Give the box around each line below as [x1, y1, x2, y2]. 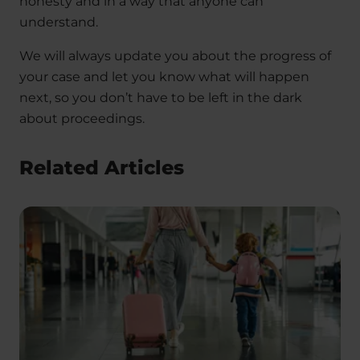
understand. [19, 14, 98, 31]
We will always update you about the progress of [19, 48, 331, 64]
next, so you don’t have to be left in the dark [19, 90, 302, 106]
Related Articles [19, 156, 184, 180]
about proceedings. [19, 111, 145, 127]
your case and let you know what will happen [19, 69, 309, 85]
